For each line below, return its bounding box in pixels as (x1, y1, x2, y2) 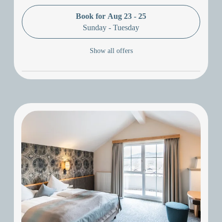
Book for (76, 11, 108, 20)
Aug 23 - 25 (108, 11, 146, 20)
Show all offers (89, 47, 133, 55)
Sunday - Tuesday (83, 23, 139, 32)
